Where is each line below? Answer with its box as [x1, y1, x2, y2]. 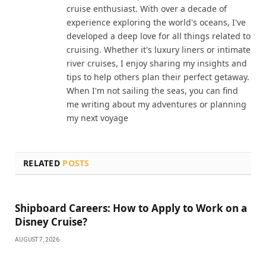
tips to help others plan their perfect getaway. [66, 71, 249, 83]
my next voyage [66, 112, 128, 124]
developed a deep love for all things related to [66, 30, 251, 42]
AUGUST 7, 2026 [15, 236, 59, 243]
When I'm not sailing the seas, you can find [66, 85, 238, 97]
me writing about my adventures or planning [66, 99, 246, 110]
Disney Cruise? [15, 215, 87, 229]
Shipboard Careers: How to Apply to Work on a [15, 201, 247, 216]
